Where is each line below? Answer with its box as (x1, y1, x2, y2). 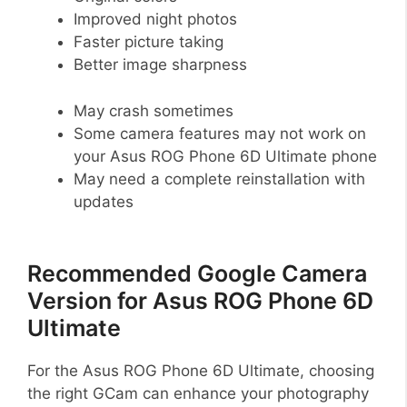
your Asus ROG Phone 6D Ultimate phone (74, 146, 377, 165)
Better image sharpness (74, 55, 247, 74)
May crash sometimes (74, 101, 233, 120)
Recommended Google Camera (27, 259, 367, 287)
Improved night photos (74, 10, 237, 29)
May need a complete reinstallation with (74, 169, 365, 188)
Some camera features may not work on (74, 124, 366, 143)
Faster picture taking (74, 33, 223, 52)
